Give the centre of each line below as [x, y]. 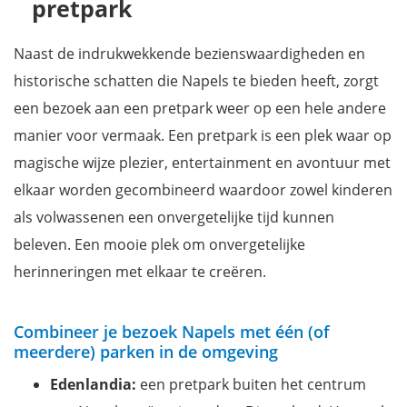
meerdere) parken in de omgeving [146, 352]
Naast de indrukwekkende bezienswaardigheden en [189, 54]
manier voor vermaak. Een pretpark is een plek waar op [203, 136]
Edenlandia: [93, 385]
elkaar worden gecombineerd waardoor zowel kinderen [203, 190]
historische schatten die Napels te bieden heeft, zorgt [196, 81]
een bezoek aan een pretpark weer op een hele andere [200, 109]
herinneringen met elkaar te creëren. [140, 272]
